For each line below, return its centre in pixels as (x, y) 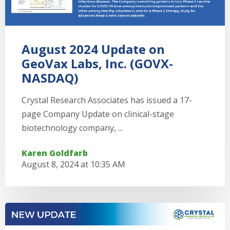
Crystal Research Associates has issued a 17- (107, 100)
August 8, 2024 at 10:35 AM (73, 164)
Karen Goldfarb (55, 153)
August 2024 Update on (93, 49)
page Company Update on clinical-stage (98, 114)
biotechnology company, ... (72, 128)
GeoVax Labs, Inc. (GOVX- (97, 63)
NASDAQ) (50, 78)
